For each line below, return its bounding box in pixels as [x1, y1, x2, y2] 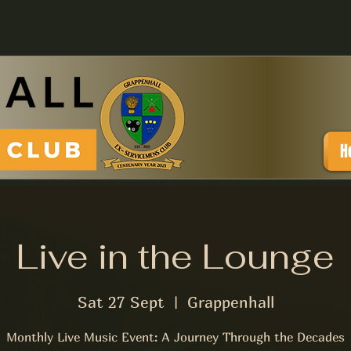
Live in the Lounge [16, 234, 335, 279]
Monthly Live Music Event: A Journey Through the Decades [6, 328, 345, 345]
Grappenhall [186, 292, 274, 311]
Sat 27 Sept [77, 292, 165, 311]
